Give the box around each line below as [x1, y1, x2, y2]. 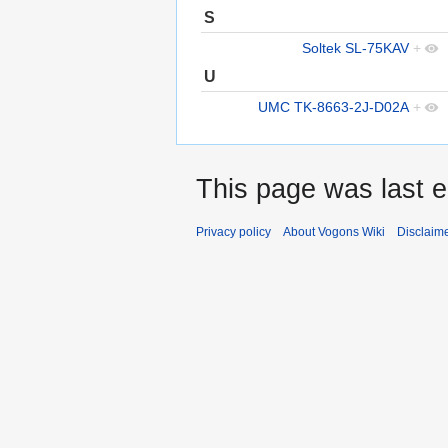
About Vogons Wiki [283, 224, 385, 239]
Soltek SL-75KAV [302, 39, 409, 56]
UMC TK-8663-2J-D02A [258, 98, 409, 115]
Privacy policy [196, 224, 271, 239]
